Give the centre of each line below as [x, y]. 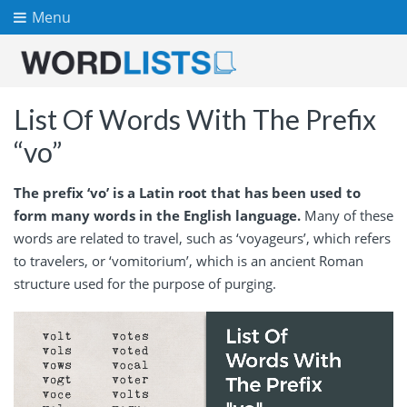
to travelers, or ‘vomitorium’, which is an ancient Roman [189, 260]
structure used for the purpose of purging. [145, 283]
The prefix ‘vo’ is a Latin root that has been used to [187, 192]
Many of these [347, 215]
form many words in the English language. [157, 215]
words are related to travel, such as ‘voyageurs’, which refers [202, 238]
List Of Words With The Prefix [195, 119]
